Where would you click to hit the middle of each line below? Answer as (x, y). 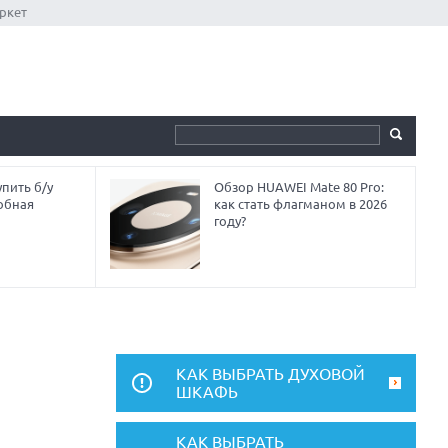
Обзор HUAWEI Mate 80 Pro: (299, 187)
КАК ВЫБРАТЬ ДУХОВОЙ (270, 374)
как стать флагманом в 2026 (301, 204)
